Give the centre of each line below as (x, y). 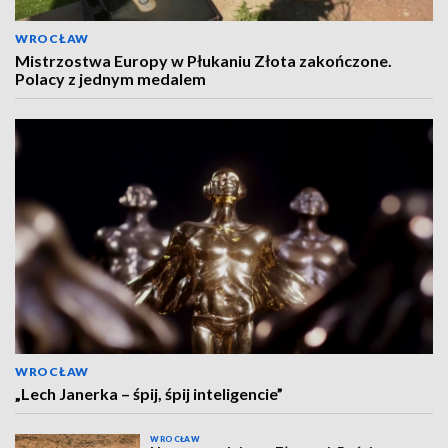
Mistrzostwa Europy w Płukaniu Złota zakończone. (203, 60)
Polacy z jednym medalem (110, 78)
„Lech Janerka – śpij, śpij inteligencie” (149, 393)
